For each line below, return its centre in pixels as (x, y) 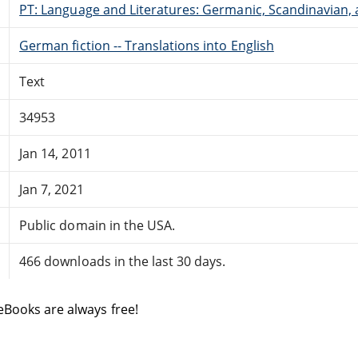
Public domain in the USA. (97, 225)
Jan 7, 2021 (52, 189)
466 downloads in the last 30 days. (123, 261)
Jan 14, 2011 (55, 153)
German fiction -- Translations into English (147, 45)
